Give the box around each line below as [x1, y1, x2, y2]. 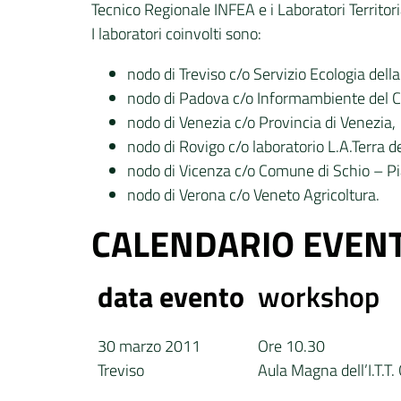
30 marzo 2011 [98, 334, 201, 358]
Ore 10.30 [258, 334, 326, 358]
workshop [258, 275, 380, 318]
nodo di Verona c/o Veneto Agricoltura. [127, 183, 380, 207]
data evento [98, 275, 245, 318]
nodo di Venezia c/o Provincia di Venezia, [127, 110, 396, 134]
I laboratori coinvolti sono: [91, 21, 261, 46]
